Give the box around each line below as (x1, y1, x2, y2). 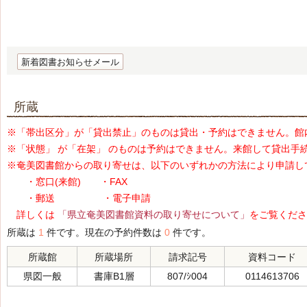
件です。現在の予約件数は (44, 227, 164, 238)
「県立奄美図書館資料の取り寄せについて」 (58, 209, 249, 220)
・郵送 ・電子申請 (7, 193, 151, 204)
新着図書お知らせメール (21, 57, 119, 67)
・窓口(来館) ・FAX (7, 176, 127, 187)
